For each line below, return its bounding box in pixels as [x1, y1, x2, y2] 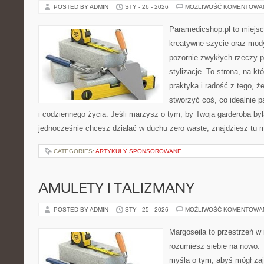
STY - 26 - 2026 [125, 4, 169, 10]
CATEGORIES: [54, 148, 95, 154]
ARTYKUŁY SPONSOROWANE [95, 148, 181, 154]
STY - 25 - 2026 [125, 206, 169, 213]
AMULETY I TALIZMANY [38, 183, 194, 196]
